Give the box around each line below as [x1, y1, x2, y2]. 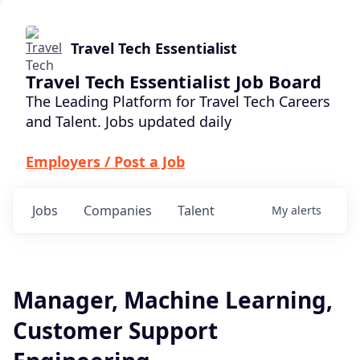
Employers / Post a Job [26, 152, 185, 171]
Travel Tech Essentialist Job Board [26, 69, 321, 93]
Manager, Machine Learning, [13, 284, 333, 315]
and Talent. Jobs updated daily [26, 112, 231, 131]
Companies [84, 202, 152, 219]
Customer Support [13, 315, 218, 346]
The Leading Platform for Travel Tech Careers [26, 92, 330, 111]
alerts [291, 202, 321, 218]
